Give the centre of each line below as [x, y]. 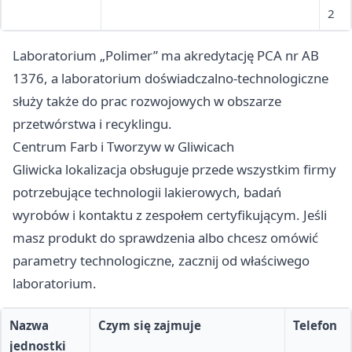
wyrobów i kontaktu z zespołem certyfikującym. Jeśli [170, 215]
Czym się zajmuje [150, 326]
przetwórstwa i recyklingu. [92, 124]
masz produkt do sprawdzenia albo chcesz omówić [165, 238]
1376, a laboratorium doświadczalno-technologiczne [170, 79]
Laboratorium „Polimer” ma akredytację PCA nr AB [166, 56]
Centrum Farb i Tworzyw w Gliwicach [123, 147]
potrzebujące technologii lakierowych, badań [147, 192]
